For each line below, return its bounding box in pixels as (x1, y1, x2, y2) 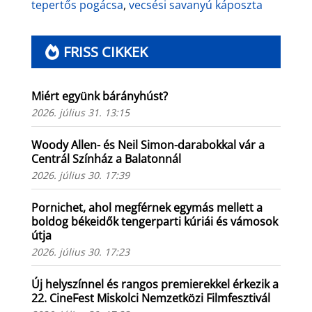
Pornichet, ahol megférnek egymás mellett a (31, 199, 263, 215)
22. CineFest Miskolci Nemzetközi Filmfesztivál (31, 290, 270, 306)
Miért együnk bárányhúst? (31, 88, 168, 104)
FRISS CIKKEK (63, 42, 148, 62)
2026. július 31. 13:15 (31, 105, 130, 119)
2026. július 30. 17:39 (31, 168, 130, 182)
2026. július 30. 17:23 (31, 244, 130, 258)
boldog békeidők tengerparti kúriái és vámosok (31, 213, 278, 229)
